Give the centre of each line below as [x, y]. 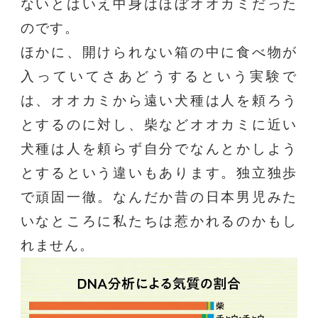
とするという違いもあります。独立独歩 [159, 172]
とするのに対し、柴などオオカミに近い [159, 124]
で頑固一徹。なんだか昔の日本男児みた [159, 197]
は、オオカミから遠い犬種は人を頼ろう [159, 100]
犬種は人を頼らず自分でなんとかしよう [159, 148]
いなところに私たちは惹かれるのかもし [159, 221]
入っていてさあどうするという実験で [159, 76]
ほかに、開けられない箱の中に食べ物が [159, 52]
